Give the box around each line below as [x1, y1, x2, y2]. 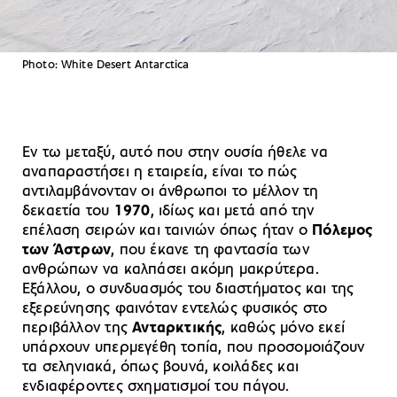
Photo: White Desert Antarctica [22, 58, 190, 72]
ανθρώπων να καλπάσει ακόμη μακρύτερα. [22, 261, 319, 278]
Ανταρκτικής [132, 319, 222, 337]
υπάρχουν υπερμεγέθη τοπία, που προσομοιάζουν [22, 339, 365, 356]
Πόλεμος [312, 222, 373, 239]
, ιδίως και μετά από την [150, 202, 315, 220]
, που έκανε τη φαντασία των [111, 241, 309, 259]
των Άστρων [22, 241, 112, 259]
